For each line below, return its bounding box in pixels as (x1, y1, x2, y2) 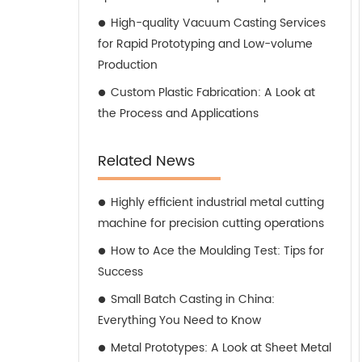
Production (98, 56, 158, 74)
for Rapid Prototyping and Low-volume (98, 35, 313, 53)
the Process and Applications (98, 104, 259, 123)
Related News (98, 149, 195, 173)
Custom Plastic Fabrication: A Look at (111, 83, 315, 102)
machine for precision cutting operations (98, 214, 324, 233)
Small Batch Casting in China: (111, 290, 275, 309)
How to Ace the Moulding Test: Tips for (111, 242, 324, 260)
